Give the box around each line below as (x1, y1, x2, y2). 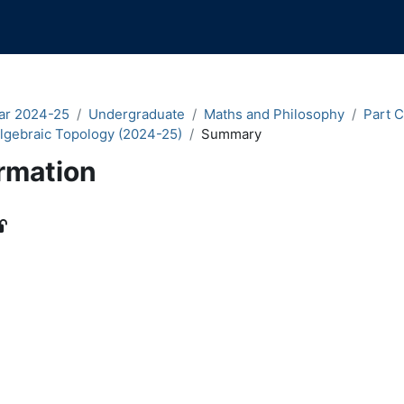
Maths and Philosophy (204, 106, 344, 123)
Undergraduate (88, 106, 185, 123)
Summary (201, 125, 262, 142)
